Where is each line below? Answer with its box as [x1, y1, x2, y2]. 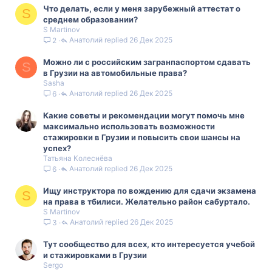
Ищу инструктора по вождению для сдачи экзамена [43, 186, 256, 195]
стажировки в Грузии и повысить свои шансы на [43, 132, 240, 142]
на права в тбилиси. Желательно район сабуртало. [43, 197, 250, 206]
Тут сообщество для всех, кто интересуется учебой [43, 239, 255, 249]
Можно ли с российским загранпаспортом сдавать [43, 57, 251, 67]
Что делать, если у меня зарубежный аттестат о [43, 4, 240, 13]
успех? [43, 143, 71, 153]
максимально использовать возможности [43, 121, 215, 131]
